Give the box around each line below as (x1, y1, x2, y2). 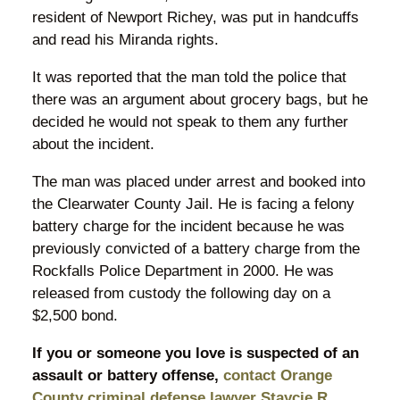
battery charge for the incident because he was (31, 217, 345, 235)
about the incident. (31, 135, 154, 153)
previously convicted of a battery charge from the (31, 239, 360, 257)
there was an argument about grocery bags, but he (31, 90, 368, 108)
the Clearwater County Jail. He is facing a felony (31, 195, 354, 212)
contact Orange (222, 366, 332, 384)
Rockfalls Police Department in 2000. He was (31, 262, 334, 279)
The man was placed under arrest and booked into (31, 172, 365, 190)
